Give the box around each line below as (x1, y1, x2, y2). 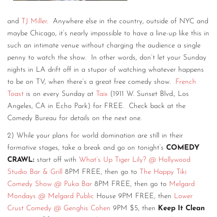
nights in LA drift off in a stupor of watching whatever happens (7, 66, 204, 74)
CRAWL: (7, 156, 34, 164)
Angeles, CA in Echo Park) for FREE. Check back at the (7, 103, 186, 110)
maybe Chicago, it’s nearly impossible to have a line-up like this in (7, 30, 209, 38)
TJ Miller (21, 18, 47, 26)
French (175, 78, 196, 86)
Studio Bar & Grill (7, 168, 62, 176)
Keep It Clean (158, 204, 205, 212)
